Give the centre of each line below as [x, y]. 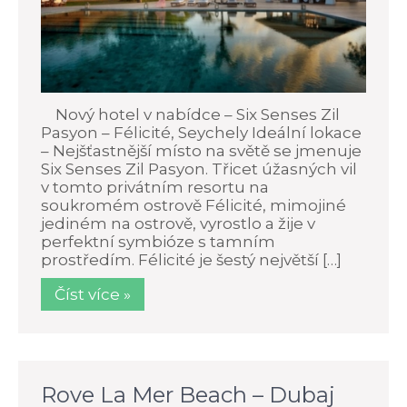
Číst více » [93, 294]
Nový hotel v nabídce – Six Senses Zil [190, 114]
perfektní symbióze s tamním [158, 241]
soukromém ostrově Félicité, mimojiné [194, 205]
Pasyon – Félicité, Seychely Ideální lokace [201, 132]
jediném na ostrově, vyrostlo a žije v [178, 223]
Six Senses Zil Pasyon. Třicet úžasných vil [199, 169]
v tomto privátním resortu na [155, 187]
